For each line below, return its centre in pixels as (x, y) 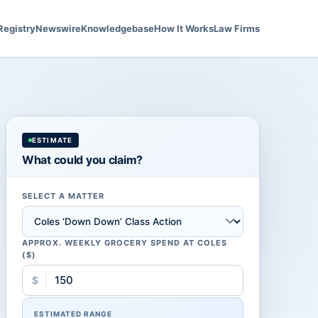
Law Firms (237, 28)
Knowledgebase (117, 28)
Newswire (58, 28)
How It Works (184, 28)
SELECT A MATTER (63, 196)
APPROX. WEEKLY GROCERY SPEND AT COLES (125, 243)
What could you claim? (82, 160)
